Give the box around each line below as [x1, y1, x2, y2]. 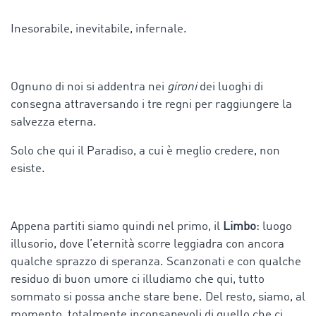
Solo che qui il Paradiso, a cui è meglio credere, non [11, 145, 280, 157]
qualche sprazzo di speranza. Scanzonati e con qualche [11, 255, 301, 268]
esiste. [11, 162, 45, 175]
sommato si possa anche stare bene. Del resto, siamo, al [11, 291, 305, 303]
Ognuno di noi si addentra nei [11, 80, 167, 93]
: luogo [256, 220, 292, 233]
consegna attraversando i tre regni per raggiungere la [11, 98, 292, 111]
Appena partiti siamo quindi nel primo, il [11, 220, 223, 233]
